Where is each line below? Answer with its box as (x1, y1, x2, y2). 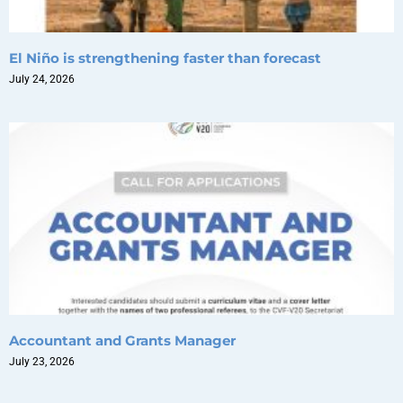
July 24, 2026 (9, 72, 75, 85)
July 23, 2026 (9, 354, 75, 368)
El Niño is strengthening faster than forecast (9, 49, 321, 67)
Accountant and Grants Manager (9, 331, 236, 349)
